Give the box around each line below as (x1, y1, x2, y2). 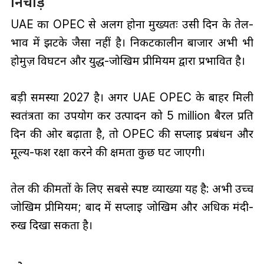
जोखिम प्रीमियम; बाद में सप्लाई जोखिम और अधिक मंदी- (10, 199, 254, 214)
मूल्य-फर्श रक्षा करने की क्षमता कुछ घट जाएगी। (10, 144, 205, 159)
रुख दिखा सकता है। (10, 217, 93, 232)
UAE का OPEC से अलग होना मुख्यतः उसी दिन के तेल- (10, 16, 254, 31)
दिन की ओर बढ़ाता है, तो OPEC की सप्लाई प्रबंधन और (10, 126, 254, 141)
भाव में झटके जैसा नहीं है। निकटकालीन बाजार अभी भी (10, 35, 254, 49)
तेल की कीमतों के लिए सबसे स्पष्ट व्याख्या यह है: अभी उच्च (10, 181, 254, 196)
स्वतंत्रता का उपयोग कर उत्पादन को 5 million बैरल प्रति (10, 108, 254, 123)
